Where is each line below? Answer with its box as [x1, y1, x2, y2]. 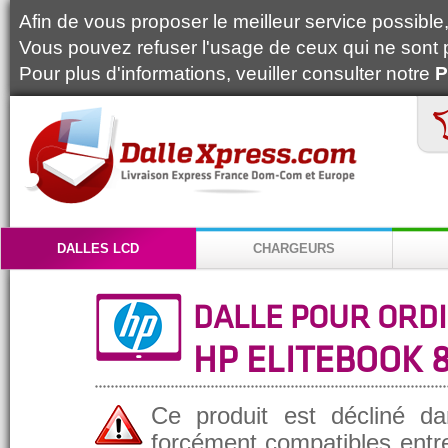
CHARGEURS [253, 241, 335, 256]
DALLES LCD [57, 241, 139, 256]
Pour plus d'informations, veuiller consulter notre [19, 63, 435, 84]
